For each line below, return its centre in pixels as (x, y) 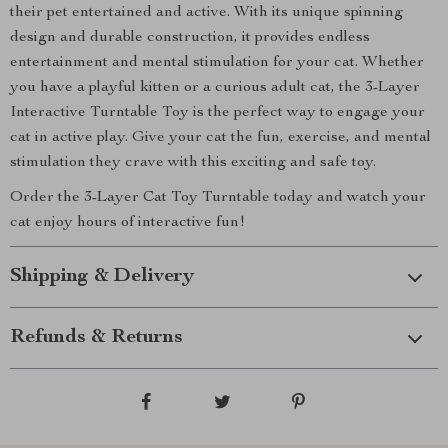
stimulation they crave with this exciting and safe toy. (193, 163)
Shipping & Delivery (102, 277)
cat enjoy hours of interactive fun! (127, 223)
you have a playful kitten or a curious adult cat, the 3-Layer (215, 88)
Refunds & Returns (96, 338)
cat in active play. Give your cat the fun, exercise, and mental (220, 138)
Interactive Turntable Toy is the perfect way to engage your (217, 113)
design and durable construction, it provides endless (190, 38)
